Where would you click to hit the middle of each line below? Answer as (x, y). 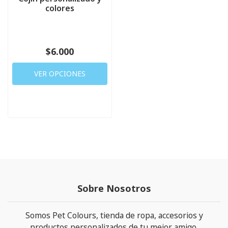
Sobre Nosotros (114, 188)
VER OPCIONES (60, 74)
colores (60, 8)
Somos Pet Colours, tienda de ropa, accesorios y (114, 215)
